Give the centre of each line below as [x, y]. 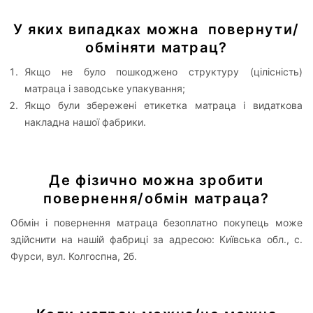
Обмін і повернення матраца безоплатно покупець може [156, 222]
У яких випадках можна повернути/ [156, 29]
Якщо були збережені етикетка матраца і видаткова [163, 105]
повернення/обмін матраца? [156, 198]
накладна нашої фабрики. [85, 122]
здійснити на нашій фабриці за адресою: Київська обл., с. [156, 239]
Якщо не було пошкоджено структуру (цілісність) [163, 71]
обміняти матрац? [156, 47]
